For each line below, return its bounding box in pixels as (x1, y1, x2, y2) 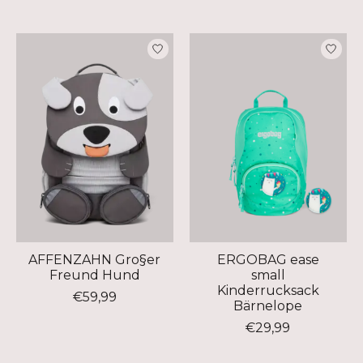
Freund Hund (49, 267, 140, 284)
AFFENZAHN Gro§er (28, 252, 161, 268)
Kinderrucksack (216, 283, 319, 299)
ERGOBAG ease (216, 252, 319, 268)
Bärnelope (233, 298, 303, 314)
